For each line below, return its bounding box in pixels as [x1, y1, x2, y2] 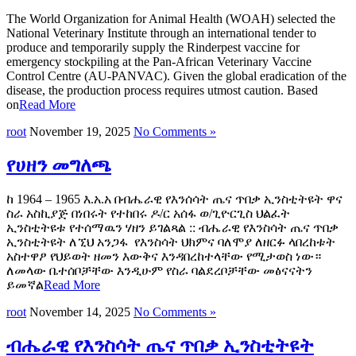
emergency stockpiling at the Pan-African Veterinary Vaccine [6, 55, 311, 69]
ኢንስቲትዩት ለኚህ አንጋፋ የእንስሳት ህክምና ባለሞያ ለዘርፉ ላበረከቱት [6, 235, 335, 250]
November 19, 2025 [29, 125, 130, 139]
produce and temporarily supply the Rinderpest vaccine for [6, 41, 300, 55]
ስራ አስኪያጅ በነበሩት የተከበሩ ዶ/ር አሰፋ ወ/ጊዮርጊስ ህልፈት [6, 207, 290, 221]
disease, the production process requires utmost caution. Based [6, 83, 318, 98]
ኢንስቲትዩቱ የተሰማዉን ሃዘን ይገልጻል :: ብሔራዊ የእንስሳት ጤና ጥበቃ [6, 221, 339, 235]
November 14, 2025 [29, 305, 130, 319]
